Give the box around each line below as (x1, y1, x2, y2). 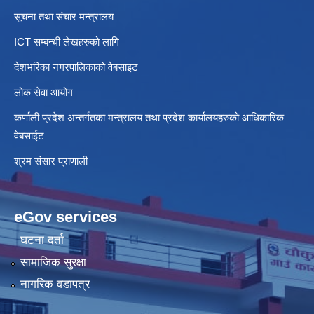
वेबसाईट (14, 129, 47, 142)
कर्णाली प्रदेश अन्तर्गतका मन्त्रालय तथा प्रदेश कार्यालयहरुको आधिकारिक (14, 111, 284, 123)
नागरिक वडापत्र (20, 277, 90, 291)
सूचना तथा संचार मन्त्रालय (14, 10, 114, 22)
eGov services (14, 207, 117, 226)
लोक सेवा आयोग (14, 86, 76, 98)
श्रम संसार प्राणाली (14, 154, 90, 167)
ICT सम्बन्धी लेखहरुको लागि (14, 35, 119, 48)
